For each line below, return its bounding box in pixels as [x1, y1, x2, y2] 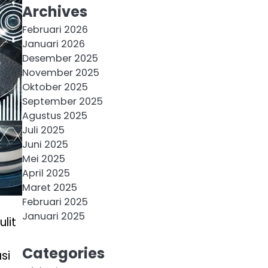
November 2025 [22, 66, 99, 80]
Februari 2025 [22, 195, 88, 209]
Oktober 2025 [22, 80, 88, 95]
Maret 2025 [22, 181, 77, 195]
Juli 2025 [22, 123, 65, 138]
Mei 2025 [22, 152, 65, 166]
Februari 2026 [22, 23, 88, 37]
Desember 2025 [22, 51, 98, 66]
